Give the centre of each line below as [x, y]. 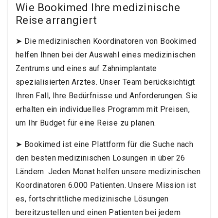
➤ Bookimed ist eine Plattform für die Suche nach [105, 145]
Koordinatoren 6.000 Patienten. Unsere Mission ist [106, 185]
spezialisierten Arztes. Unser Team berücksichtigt [105, 82]
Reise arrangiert [56, 20]
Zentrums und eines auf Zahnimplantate [86, 69]
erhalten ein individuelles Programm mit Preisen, [103, 109]
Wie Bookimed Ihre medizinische [98, 8]
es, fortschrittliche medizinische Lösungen [92, 199]
